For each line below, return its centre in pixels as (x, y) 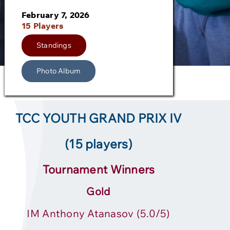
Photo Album (59, 71)
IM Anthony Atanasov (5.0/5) (99, 214)
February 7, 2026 (55, 15)
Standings (54, 45)
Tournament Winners (99, 170)
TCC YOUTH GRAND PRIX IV (99, 118)
